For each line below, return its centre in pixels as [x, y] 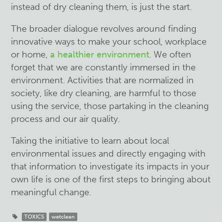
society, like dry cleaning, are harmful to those [104, 93]
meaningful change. [53, 192]
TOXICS [34, 217]
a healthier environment [100, 55]
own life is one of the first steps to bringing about [111, 179]
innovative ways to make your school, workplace [109, 42]
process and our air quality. [66, 119]
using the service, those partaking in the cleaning [110, 106]
